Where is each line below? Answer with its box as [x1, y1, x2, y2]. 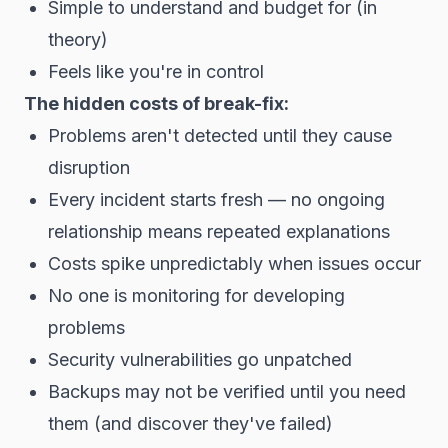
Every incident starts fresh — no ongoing [48, 189, 385, 210]
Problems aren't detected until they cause [48, 125, 392, 146]
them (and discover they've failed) [48, 413, 333, 434]
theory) [48, 29, 108, 50]
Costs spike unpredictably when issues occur [48, 253, 421, 274]
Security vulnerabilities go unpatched [48, 349, 352, 370]
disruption [48, 157, 130, 178]
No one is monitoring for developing [48, 285, 345, 306]
